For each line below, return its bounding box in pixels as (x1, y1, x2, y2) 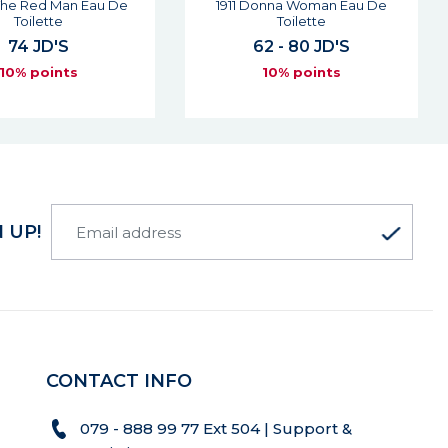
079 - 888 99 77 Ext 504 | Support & (80, 419, 353, 438)
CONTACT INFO (46, 370, 193, 392)
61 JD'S (273, 21, 332, 40)
